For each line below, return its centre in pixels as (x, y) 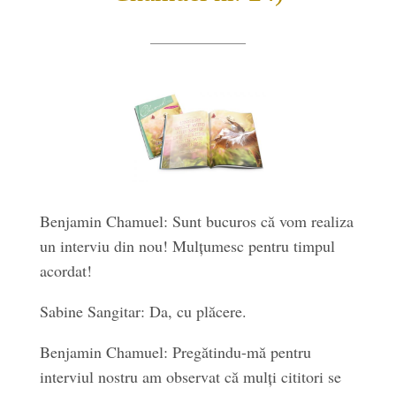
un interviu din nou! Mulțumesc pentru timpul (187, 246)
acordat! (65, 270)
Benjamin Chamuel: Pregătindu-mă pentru (175, 352)
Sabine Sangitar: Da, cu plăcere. (143, 311)
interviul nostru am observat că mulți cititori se (190, 377)
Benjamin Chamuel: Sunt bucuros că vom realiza (196, 221)
